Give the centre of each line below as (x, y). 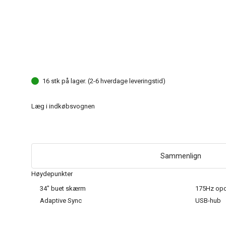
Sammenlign (181, 156)
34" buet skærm (63, 188)
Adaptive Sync (61, 200)
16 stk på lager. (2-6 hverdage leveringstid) (104, 81)
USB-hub (208, 200)
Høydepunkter (52, 174)
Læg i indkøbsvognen (63, 106)
